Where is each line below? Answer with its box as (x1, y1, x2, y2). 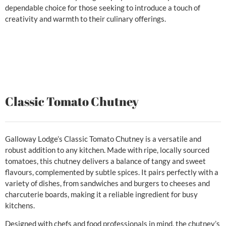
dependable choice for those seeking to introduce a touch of (5, 3, 200, 13)
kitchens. (5, 200, 35, 210)
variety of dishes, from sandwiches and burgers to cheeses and (5, 178, 210, 188)
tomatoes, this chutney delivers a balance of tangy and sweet (5, 156, 206, 165)
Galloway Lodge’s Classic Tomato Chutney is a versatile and (5, 134, 201, 143)
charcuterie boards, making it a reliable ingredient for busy (5, 189, 198, 199)
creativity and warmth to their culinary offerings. (5, 14, 166, 24)
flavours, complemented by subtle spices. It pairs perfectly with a (5, 167, 218, 177)
